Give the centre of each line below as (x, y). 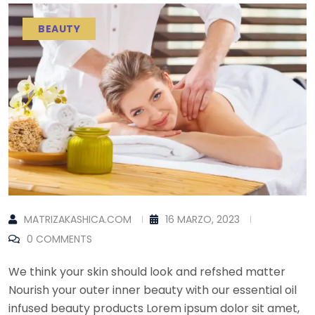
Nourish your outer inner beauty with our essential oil (153, 290)
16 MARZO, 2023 (202, 219)
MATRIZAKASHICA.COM (78, 219)
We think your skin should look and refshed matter (147, 271)
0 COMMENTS (59, 239)
